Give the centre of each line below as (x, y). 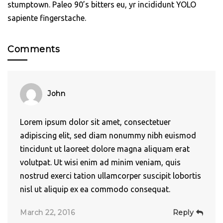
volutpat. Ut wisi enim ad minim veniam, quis (100, 162)
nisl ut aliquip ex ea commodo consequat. (95, 189)
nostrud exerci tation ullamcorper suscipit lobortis (111, 175)
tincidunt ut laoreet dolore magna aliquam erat (105, 149)
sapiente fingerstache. (47, 18)
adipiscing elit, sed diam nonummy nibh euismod (108, 135)
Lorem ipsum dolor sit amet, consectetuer (95, 122)
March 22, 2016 (47, 212)
